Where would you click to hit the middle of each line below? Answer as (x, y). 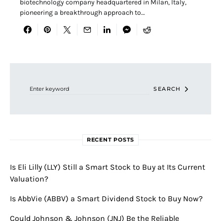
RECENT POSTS (110, 140)
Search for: (23, 67)
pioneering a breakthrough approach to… (82, 13)
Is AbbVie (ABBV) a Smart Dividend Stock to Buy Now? (106, 199)
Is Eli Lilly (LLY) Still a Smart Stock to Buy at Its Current (108, 167)
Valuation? (29, 179)
